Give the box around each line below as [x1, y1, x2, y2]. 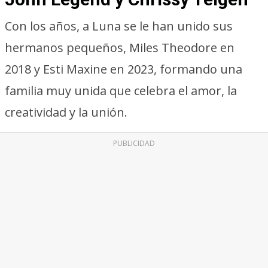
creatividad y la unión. [5, 104, 127, 120]
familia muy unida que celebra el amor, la [5, 83, 237, 99]
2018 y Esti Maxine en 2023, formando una [5, 61, 242, 77]
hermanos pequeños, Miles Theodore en [5, 39, 234, 56]
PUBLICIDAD [113, 138, 155, 148]
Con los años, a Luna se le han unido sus [5, 18, 233, 34]
